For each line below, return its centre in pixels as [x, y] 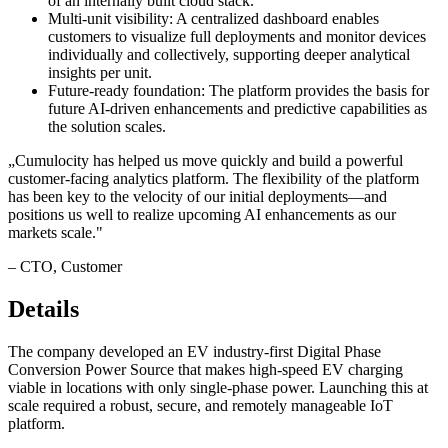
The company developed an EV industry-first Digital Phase [194, 352]
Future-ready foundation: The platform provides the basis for [238, 91]
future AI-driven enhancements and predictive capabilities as [237, 109]
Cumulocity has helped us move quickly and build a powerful [209, 161]
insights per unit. [100, 73]
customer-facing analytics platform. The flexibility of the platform [213, 179]
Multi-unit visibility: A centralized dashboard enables [213, 19]
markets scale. [52, 233]
